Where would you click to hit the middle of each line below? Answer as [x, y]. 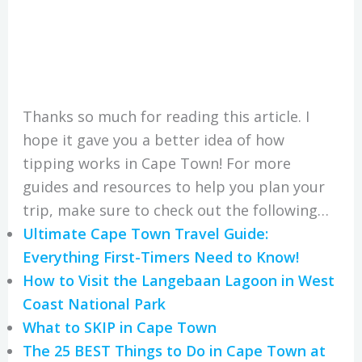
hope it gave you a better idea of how [153, 139]
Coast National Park [96, 303]
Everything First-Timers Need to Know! [160, 257]
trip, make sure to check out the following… [175, 210]
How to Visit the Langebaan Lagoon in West [178, 280]
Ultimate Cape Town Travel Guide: [145, 233]
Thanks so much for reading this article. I [166, 116]
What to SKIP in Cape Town [119, 327]
